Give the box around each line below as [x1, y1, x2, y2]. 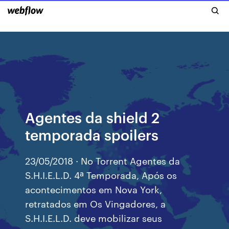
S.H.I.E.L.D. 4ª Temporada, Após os [25, 168, 177, 181]
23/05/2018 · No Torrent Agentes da [25, 154, 180, 167]
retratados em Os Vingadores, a [25, 197, 166, 210]
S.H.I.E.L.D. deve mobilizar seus [25, 211, 163, 224]
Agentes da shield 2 [25, 107, 160, 126]
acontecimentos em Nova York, [25, 182, 163, 195]
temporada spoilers [25, 125, 159, 144]
